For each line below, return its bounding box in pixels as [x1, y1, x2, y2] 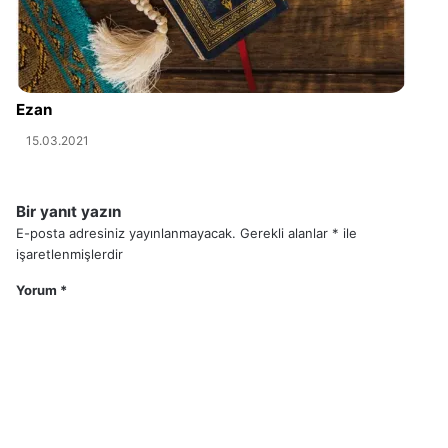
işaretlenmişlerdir [16, 246, 123, 263]
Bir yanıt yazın [16, 202, 121, 222]
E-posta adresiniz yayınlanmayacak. [16, 225, 236, 242]
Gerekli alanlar [240, 225, 332, 242]
